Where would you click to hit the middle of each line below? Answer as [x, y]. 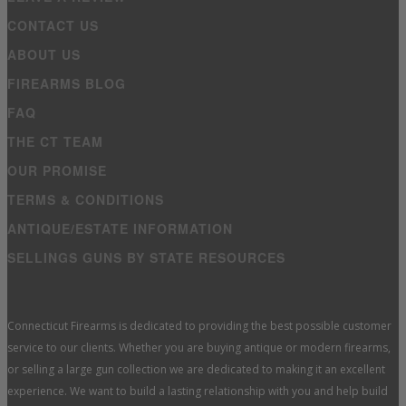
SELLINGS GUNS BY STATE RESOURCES [146, 257]
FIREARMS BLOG [67, 83]
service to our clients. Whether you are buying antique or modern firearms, [199, 348]
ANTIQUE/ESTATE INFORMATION [120, 228]
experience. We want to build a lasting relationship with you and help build [198, 391]
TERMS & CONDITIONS [86, 199]
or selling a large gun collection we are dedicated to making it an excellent [196, 369]
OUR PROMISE [57, 170]
